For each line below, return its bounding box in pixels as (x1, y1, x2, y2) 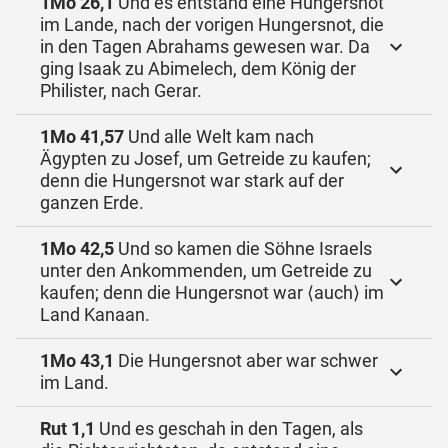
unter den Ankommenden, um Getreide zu (40, 260, 372, 281)
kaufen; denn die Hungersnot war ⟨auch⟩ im (40, 282, 384, 303)
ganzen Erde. (40, 192, 144, 213)
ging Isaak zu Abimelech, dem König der (40, 58, 356, 79)
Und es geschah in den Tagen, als (95, 418, 363, 439)
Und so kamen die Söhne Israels (114, 238, 372, 259)
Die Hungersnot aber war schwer (114, 350, 378, 371)
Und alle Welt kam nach (124, 126, 314, 147)
